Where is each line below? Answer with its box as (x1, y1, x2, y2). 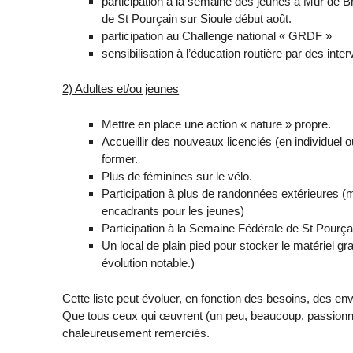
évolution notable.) (102, 255, 195, 269)
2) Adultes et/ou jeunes (62, 82, 180, 96)
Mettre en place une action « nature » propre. (102, 117, 332, 131)
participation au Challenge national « (102, 29, 289, 43)
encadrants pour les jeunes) (102, 203, 245, 217)
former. (102, 151, 139, 165)
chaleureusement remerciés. (62, 325, 210, 340)
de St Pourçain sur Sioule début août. (102, 12, 292, 26)
